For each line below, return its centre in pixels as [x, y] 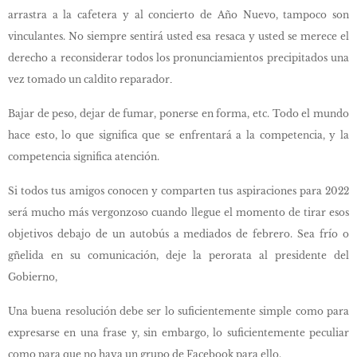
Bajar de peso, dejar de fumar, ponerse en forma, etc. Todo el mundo [178, 114]
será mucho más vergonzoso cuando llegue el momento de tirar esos [178, 212]
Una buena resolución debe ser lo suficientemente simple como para [178, 311]
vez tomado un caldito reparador [89, 79]
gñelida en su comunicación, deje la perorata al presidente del [178, 255]
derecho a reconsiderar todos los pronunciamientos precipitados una [178, 58]
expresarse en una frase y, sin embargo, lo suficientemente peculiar [178, 333]
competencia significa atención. [84, 157]
